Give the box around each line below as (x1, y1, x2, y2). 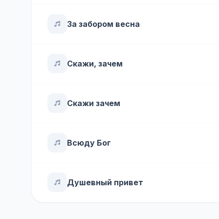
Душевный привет (67, 177, 143, 187)
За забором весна (67, 19, 140, 29)
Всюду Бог (67, 138, 111, 148)
